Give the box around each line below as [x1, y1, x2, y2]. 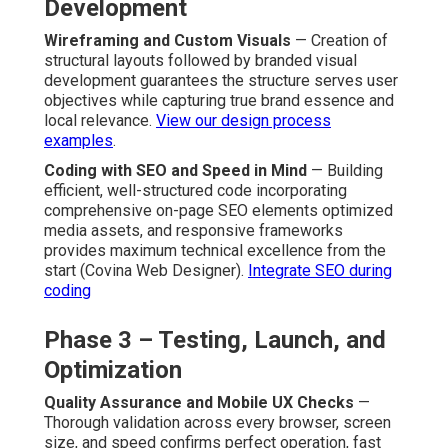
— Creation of [291, 30, 388, 50]
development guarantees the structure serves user [44, 70, 398, 90]
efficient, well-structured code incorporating [44, 180, 347, 200]
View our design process [156, 110, 331, 130]
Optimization [44, 355, 182, 384]
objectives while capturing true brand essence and [44, 90, 394, 110]
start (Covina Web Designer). [44, 260, 248, 280]
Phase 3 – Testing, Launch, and [44, 325, 386, 354]
